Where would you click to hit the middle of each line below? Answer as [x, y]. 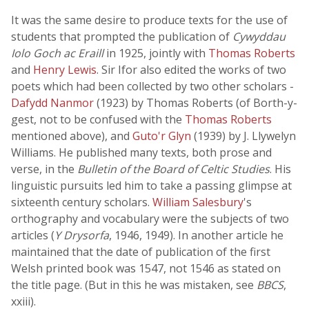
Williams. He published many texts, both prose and [141, 152]
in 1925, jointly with [156, 53]
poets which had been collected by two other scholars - [152, 86]
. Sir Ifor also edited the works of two [191, 70]
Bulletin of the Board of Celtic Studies [173, 169]
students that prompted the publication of [122, 37]
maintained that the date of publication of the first [141, 252]
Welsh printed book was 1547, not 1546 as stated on [146, 268]
